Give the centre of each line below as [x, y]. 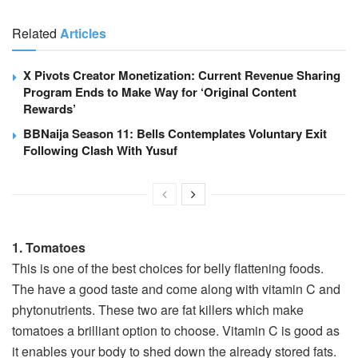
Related [34, 33]
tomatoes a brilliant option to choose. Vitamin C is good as [176, 330]
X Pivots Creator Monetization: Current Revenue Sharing [182, 75]
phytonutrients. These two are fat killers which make [158, 309]
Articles [83, 33]
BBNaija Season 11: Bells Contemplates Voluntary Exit [175, 133]
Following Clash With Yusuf [100, 150]
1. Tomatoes [49, 247]
